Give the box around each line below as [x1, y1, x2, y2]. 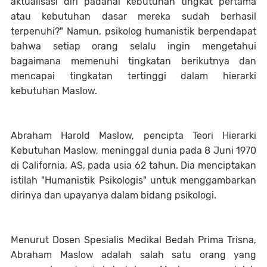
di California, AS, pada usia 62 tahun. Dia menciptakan [11, 160, 256, 171]
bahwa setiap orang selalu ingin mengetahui [11, 41, 256, 52]
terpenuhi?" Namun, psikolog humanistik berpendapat [11, 26, 256, 37]
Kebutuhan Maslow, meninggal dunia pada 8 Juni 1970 [11, 145, 256, 156]
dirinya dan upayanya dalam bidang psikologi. [11, 190, 216, 201]
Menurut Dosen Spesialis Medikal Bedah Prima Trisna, [11, 234, 256, 246]
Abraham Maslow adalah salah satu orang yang [11, 249, 256, 260]
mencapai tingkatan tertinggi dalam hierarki [11, 70, 256, 82]
